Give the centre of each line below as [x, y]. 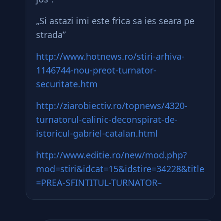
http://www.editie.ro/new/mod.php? [111, 155]
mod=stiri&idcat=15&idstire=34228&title [120, 169]
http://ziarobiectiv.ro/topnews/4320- [112, 106]
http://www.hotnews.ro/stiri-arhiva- [110, 56]
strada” [51, 35]
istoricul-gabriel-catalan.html [97, 133]
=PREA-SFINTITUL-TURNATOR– [99, 183]
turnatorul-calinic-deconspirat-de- [107, 119]
